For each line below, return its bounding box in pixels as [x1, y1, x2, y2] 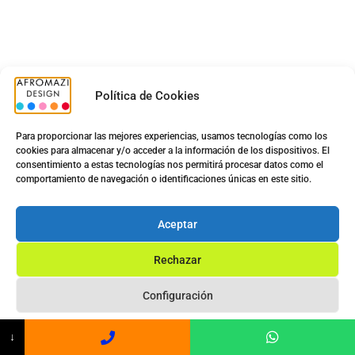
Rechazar [154, 253, 201, 266]
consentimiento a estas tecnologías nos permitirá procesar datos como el [16, 159, 323, 170]
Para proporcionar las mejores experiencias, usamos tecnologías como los [16, 131, 327, 142]
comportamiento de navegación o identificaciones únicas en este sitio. [16, 174, 311, 185]
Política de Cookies [95, 88, 200, 103]
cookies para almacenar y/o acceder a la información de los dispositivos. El [16, 145, 330, 156]
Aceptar [158, 217, 197, 231]
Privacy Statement [139, 323, 216, 334]
